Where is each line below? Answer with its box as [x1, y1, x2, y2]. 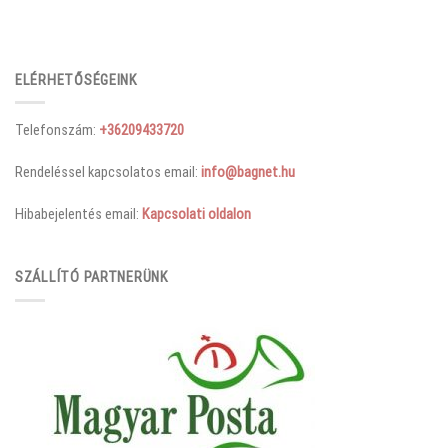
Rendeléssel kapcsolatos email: [15, 162, 201, 181]
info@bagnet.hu [201, 162, 295, 181]
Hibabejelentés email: [15, 204, 142, 223]
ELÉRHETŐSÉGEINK [15, 70, 138, 89]
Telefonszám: [15, 120, 99, 139]
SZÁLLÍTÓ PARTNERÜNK [15, 268, 169, 287]
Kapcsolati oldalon [142, 204, 251, 223]
